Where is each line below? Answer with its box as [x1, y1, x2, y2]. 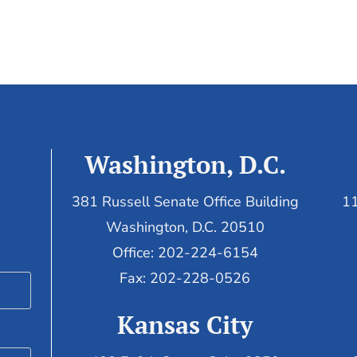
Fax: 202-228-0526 [120, 268, 251, 288]
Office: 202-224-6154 [112, 242, 258, 262]
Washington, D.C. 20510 [105, 217, 265, 237]
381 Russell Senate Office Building [71, 191, 299, 211]
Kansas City [117, 308, 253, 342]
